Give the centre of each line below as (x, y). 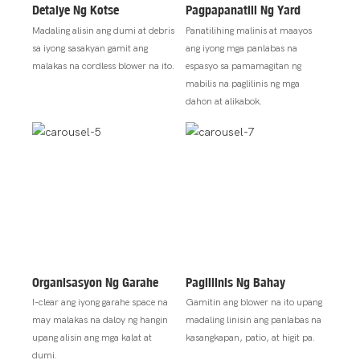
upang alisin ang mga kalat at (92, 337)
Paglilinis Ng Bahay (235, 282)
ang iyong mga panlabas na (241, 48)
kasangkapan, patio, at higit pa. (250, 337)
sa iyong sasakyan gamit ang (90, 48)
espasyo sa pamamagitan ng (243, 65)
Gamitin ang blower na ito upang (254, 302)
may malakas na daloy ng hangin (100, 319)
